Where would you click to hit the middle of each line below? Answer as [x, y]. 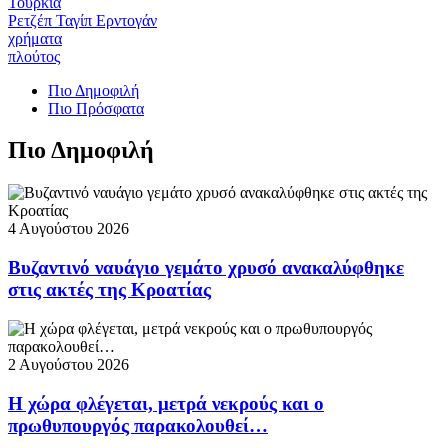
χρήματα [35, 38]
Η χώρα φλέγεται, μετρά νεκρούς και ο [166, 403]
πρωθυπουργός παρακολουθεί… [138, 425]
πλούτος [34, 56]
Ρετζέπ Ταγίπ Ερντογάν [82, 20]
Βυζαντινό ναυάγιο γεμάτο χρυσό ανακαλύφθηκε [206, 268]
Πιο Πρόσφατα [96, 108]
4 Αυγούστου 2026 [68, 229]
